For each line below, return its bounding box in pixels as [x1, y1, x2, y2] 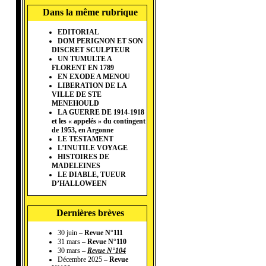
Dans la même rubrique [43, 7, 138, 18]
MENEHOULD [52, 99, 99, 108]
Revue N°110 [87, 237, 126, 246]
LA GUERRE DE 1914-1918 [58, 108, 144, 117]
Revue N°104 [87, 246, 126, 255]
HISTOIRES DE [58, 153, 109, 161]
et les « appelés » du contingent [52, 117, 145, 126]
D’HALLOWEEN [52, 179, 107, 188]
